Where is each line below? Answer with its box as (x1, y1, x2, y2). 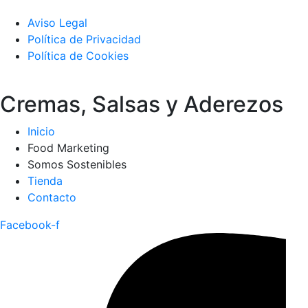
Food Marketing (27, 141, 109, 155)
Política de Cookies (27, 49, 129, 63)
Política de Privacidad (27, 32, 141, 47)
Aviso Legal (27, 16, 87, 30)
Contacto (27, 190, 76, 205)
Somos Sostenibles (27, 157, 126, 172)
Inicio (27, 124, 55, 139)
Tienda (27, 174, 63, 188)
